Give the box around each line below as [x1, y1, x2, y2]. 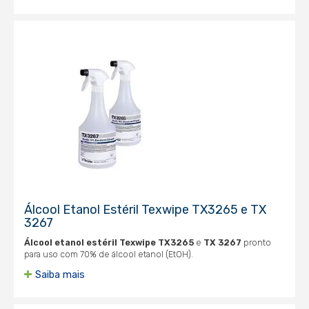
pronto [241, 237, 271, 248]
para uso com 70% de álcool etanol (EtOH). [24, 249, 193, 259]
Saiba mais [35, 269, 85, 281]
